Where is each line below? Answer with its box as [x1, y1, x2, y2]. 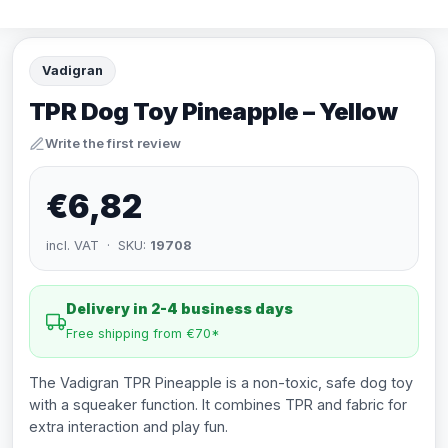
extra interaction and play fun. [29, 418, 228, 435]
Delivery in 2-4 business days [66, 300, 293, 317]
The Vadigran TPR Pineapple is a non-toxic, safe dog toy [29, 374, 413, 391]
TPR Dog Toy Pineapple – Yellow [29, 97, 397, 126]
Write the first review [45, 135, 181, 151]
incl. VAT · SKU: [46, 238, 150, 253]
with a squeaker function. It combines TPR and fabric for [29, 396, 407, 413]
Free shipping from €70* [66, 326, 220, 341]
